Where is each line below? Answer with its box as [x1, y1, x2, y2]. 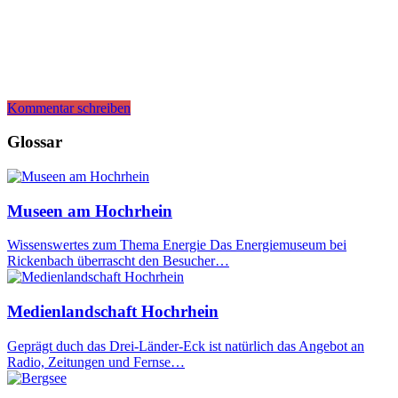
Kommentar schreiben [7, 99, 131, 115]
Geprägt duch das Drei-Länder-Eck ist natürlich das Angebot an [7, 338, 364, 354]
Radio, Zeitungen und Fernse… [7, 354, 185, 370]
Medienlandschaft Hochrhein [7, 302, 219, 322]
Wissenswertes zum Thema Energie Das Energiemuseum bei [7, 237, 346, 253]
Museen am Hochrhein [7, 201, 172, 220]
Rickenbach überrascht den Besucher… [7, 253, 229, 269]
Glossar [7, 132, 62, 152]
